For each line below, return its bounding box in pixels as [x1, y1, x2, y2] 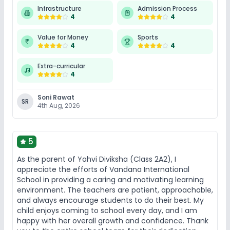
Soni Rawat [37, 92, 74, 102]
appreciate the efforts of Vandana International [17, 164, 189, 175]
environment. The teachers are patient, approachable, [17, 184, 213, 195]
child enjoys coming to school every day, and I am [17, 205, 197, 216]
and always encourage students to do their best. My [17, 195, 204, 205]
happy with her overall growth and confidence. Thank [17, 215, 208, 226]
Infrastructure [37, 4, 82, 13]
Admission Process [138, 4, 197, 13]
